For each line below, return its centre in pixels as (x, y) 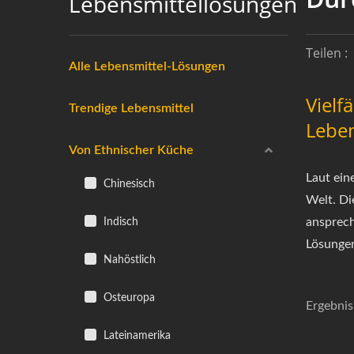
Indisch (119, 222)
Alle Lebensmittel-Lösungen (147, 66)
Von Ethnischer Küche (131, 150)
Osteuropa (128, 298)
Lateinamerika (136, 335)
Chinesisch (128, 184)
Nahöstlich (128, 260)
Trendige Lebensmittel (131, 108)
